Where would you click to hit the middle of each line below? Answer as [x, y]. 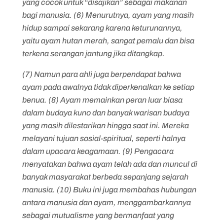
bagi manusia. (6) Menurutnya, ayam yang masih [108, 15]
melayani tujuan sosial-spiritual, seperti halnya [104, 138]
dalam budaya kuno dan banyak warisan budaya [106, 113]
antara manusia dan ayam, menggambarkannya [106, 203]
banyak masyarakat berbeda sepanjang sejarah [105, 177]
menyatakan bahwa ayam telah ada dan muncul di [110, 164]
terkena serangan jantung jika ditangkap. [93, 54]
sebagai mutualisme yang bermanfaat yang [98, 215]
